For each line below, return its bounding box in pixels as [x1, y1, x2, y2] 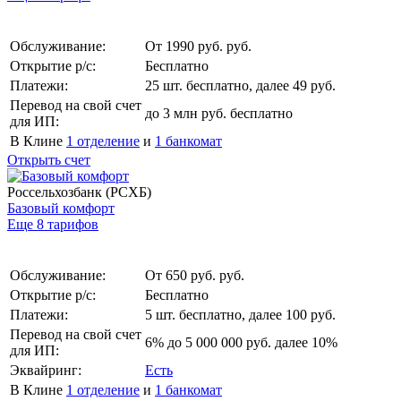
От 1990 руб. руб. [145, 38, 252, 54]
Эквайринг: [10, 362, 81, 378]
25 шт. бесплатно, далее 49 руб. [145, 77, 336, 93]
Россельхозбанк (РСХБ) [7, 183, 151, 200]
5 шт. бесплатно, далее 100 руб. [145, 306, 336, 322]
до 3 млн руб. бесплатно [145, 105, 293, 121]
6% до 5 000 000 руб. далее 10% [145, 334, 337, 350]
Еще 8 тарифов [7, 216, 98, 232]
